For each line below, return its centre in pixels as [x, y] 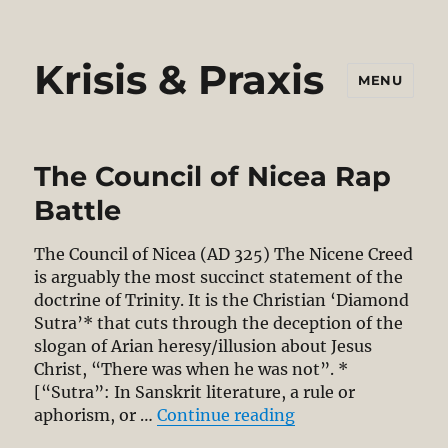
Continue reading [226, 415]
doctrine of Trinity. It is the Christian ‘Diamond [222, 300]
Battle [78, 210]
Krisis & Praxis [179, 79]
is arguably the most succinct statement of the [219, 277]
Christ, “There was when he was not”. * [191, 369]
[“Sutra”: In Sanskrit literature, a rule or [195, 392]
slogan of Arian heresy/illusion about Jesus [203, 346]
